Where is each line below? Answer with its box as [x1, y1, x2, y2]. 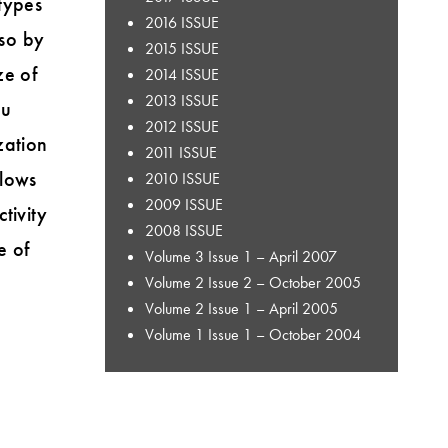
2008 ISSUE [144, 219, 223, 241]
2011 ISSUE [144, 141, 217, 163]
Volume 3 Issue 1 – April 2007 [144, 245, 337, 267]
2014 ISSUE [144, 63, 219, 85]
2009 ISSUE [144, 193, 223, 215]
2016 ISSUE [144, 11, 219, 33]
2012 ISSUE [144, 115, 219, 137]
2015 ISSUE [144, 37, 219, 59]
